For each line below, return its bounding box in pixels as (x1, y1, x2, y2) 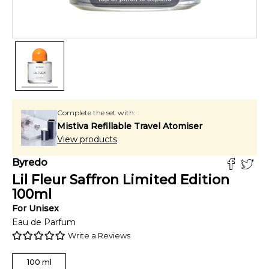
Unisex (29, 203, 59, 214)
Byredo (12, 157, 47, 168)
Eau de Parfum (12, 217, 76, 228)
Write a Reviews (68, 231, 130, 240)
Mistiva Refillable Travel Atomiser (57, 121, 202, 131)
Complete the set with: (57, 108, 136, 117)
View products (57, 134, 117, 145)
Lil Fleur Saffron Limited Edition (12, 172, 229, 188)
